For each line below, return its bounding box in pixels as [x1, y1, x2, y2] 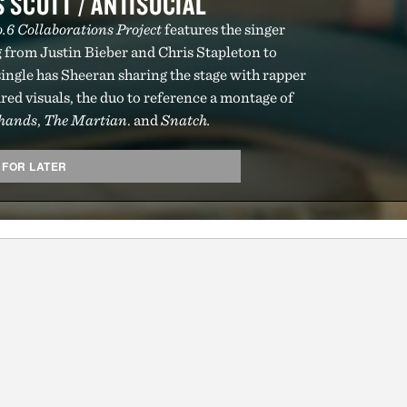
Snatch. [161, 111, 211, 129]
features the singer [162, 20, 285, 38]
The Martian [44, 111, 127, 129]
